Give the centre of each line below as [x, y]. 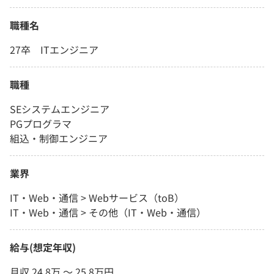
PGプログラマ [41, 124]
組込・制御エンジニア [59, 139]
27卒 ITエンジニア [54, 50]
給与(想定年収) [43, 247]
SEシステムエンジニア [60, 109]
